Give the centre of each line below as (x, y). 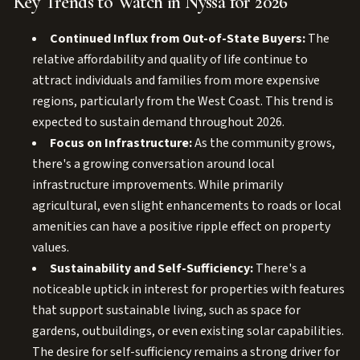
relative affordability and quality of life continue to (170, 59)
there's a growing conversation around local (153, 164)
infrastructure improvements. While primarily (157, 185)
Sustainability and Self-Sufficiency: (151, 268)
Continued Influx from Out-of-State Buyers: (178, 39)
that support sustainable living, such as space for (166, 310)
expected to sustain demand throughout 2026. (158, 122)
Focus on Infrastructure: (121, 143)
